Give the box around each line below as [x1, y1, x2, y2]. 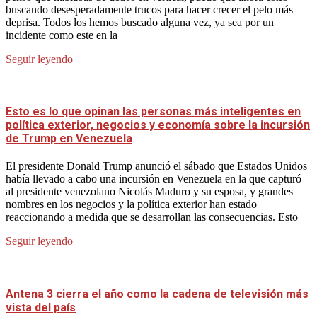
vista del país [6, 300, 76, 314]
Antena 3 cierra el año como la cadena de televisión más [6, 287, 309, 301]
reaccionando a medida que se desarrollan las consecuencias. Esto [6, 211, 298, 224]
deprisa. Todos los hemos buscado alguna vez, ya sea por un [6, 16, 274, 28]
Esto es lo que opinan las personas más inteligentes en [6, 105, 301, 119]
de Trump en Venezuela [6, 132, 132, 146]
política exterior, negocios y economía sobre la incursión [6, 118, 310, 132]
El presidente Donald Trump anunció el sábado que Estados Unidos [6, 160, 307, 173]
